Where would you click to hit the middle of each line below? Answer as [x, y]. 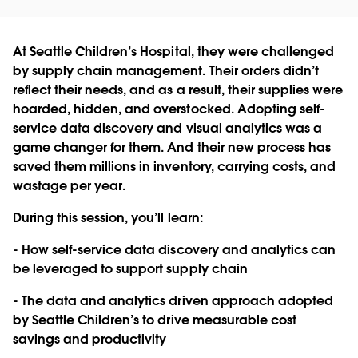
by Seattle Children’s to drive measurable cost [155, 320]
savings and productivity [90, 339]
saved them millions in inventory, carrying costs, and [175, 166]
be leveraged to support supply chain [130, 268]
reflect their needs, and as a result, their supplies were [178, 89]
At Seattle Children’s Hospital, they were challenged [173, 51]
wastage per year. [70, 185]
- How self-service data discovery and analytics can [174, 249]
